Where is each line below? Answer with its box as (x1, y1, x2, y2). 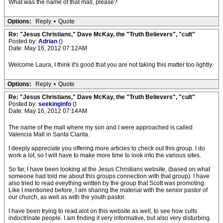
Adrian (38, 38, 59, 45)
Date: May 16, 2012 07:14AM (8, 108, 87, 114)
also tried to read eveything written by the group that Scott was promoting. (8, 180, 206, 187)
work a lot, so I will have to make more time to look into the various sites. (8, 152, 201, 159)
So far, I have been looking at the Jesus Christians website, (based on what (8, 166, 210, 173)
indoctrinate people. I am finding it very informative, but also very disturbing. (8, 215, 211, 222)
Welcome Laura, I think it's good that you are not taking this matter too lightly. (8, 61, 213, 68)
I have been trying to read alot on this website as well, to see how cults (8, 208, 197, 215)
